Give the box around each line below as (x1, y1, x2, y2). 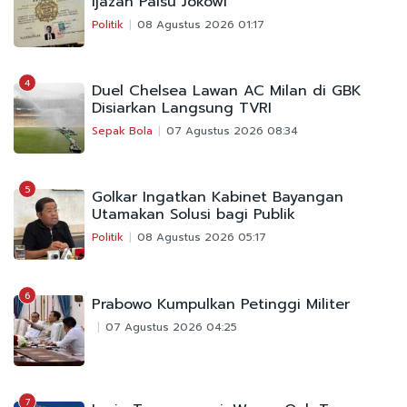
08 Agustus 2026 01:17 (137, 15, 264, 33)
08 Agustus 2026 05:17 (137, 228, 266, 245)
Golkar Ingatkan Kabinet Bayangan (92, 185, 343, 208)
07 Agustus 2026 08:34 (166, 122, 298, 139)
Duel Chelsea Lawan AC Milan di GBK (92, 79, 362, 102)
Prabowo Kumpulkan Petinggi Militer (92, 293, 350, 315)
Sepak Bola (92, 122, 153, 139)
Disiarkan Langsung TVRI (92, 96, 272, 119)
